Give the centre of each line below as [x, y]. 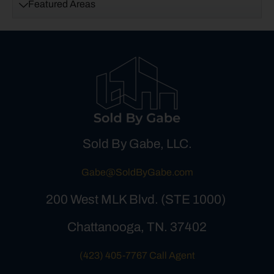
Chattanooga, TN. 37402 [137, 227]
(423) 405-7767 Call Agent [137, 256]
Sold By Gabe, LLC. [137, 143]
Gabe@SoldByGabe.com [137, 172]
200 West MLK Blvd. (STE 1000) [137, 199]
